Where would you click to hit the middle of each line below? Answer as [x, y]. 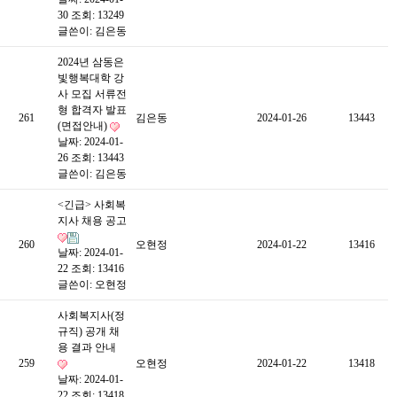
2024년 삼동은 [91, 62]
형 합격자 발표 [92, 110]
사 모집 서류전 [92, 94]
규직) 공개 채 [89, 331]
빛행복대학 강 [91, 78]
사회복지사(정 [91, 315]
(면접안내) [84, 126]
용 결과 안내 [87, 347]
